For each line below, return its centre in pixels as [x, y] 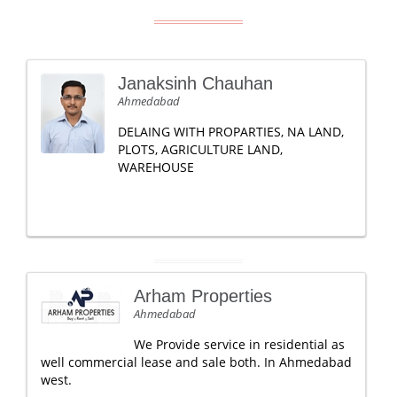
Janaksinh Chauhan [195, 83]
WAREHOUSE [156, 167]
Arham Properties [203, 296]
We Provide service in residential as [239, 344]
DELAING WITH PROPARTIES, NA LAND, [231, 132]
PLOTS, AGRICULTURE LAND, [200, 149]
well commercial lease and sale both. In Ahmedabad [196, 362]
